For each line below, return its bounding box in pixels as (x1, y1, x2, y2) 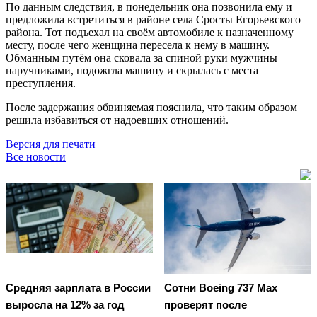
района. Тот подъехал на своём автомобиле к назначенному (6, 25, 294, 38)
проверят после (164, 299, 247, 311)
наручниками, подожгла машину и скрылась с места (6, 64, 258, 76)
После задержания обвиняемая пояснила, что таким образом (6, 100, 297, 113)
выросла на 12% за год (6, 299, 125, 311)
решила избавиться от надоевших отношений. (6, 113, 229, 126)
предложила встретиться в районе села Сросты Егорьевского (6, 13, 301, 25)
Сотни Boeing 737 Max (164, 282, 277, 294)
